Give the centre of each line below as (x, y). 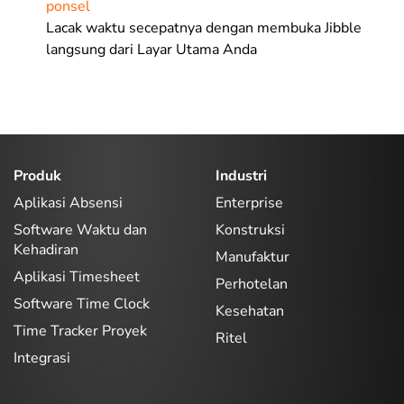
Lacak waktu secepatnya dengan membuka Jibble (204, 28)
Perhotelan (252, 284)
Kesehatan (250, 311)
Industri (241, 176)
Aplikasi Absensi (68, 202)
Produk (37, 176)
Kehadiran (46, 249)
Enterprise (249, 202)
